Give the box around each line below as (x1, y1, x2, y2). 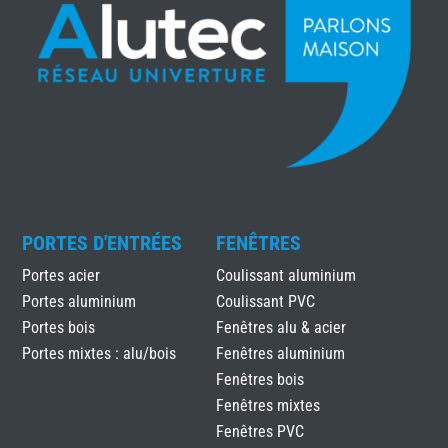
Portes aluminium (22, 291, 137, 311)
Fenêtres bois (215, 369, 304, 389)
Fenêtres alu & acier (215, 317, 346, 337)
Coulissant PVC (215, 291, 315, 311)
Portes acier (22, 265, 101, 285)
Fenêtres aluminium (215, 343, 345, 363)
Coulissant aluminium (215, 265, 356, 285)
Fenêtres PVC (215, 421, 304, 441)
